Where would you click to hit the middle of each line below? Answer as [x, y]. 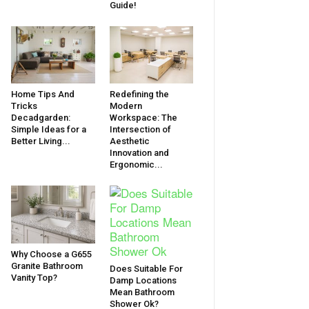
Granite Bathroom [47, 266]
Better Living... [41, 141]
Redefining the [139, 94]
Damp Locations [143, 281]
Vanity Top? [34, 277]
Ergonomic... [136, 165]
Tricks [24, 106]
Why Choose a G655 [51, 254]
